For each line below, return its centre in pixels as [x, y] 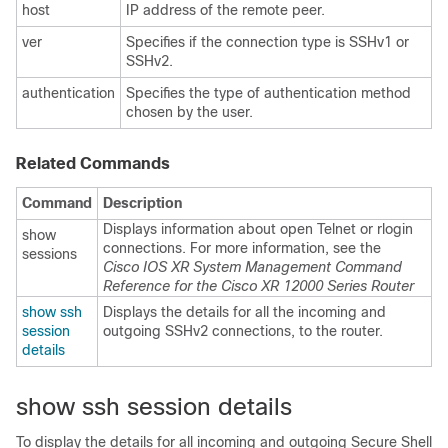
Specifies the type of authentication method [268, 93]
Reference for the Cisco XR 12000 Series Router [258, 286]
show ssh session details [154, 406]
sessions [49, 254]
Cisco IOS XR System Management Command [252, 267]
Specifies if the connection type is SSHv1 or [267, 42]
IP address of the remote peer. [225, 10]
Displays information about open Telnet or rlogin [258, 229]
